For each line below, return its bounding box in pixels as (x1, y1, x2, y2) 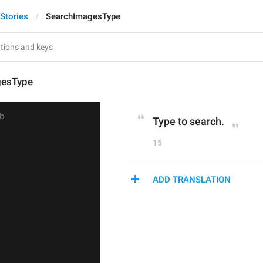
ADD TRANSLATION (153, 174, 231, 185)
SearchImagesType (46, 11, 120, 22)
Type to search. (153, 115, 224, 127)
